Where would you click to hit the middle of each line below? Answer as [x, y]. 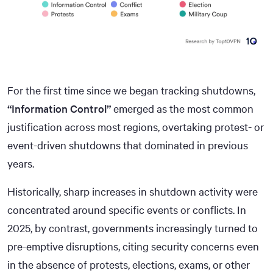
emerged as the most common [182, 108]
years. [21, 163]
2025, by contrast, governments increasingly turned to [133, 228]
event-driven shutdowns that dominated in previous [128, 145]
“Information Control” [59, 108]
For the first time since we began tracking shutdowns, [131, 90]
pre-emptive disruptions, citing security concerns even [133, 246]
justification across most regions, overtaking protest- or [136, 126]
